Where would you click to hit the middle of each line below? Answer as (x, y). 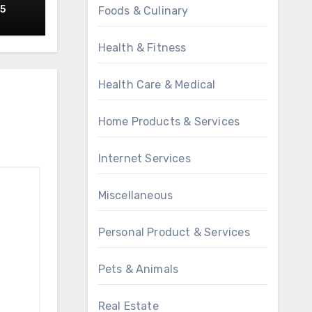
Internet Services (144, 158)
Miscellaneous (135, 195)
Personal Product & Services (174, 232)
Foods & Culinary (143, 11)
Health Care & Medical (157, 85)
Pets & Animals (138, 269)
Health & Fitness (142, 48)
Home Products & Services (169, 122)
